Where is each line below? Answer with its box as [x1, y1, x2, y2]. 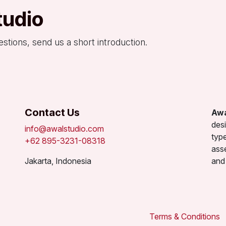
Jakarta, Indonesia [25, 156, 91, 166]
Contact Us [25, 106, 80, 119]
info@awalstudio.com [25, 124, 104, 134]
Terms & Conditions [149, 211, 220, 221]
